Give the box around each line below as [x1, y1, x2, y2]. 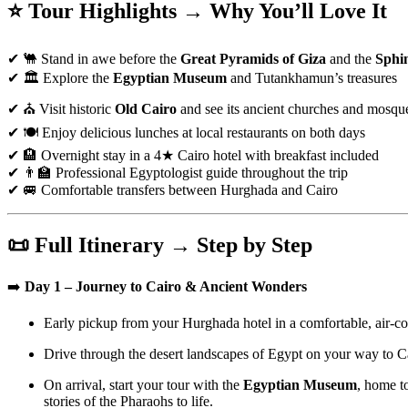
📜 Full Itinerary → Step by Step [7, 232, 312, 257]
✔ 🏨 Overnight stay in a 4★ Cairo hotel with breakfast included [7, 147, 379, 163]
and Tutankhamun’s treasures [227, 69, 397, 86]
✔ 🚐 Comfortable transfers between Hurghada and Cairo [7, 181, 338, 198]
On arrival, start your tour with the [44, 376, 243, 393]
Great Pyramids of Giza [180, 50, 326, 66]
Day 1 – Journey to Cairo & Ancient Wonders [25, 278, 307, 294]
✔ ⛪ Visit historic [7, 100, 115, 117]
